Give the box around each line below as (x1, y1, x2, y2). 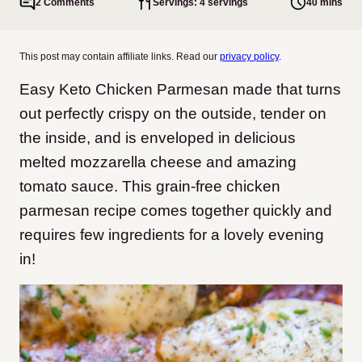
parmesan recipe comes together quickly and (19, 202, 332, 219)
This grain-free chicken (122, 178, 280, 195)
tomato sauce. (19, 178, 122, 195)
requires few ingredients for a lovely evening (19, 226, 324, 243)
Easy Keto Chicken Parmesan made (19, 81, 276, 98)
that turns (276, 81, 341, 98)
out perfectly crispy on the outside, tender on (19, 105, 326, 122)
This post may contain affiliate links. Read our (19, 51, 220, 62)
